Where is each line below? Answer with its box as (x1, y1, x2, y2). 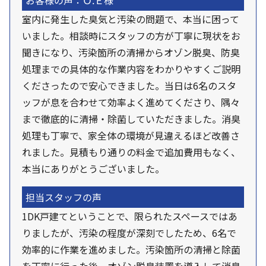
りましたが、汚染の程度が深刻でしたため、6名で (22, 226, 236, 240)
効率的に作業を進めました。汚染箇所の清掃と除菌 (22, 242, 240, 257)
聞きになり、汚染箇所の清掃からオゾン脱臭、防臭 (22, 45, 240, 60)
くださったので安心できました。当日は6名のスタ (22, 78, 236, 93)
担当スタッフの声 (25, 190, 102, 205)
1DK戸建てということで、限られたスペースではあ (22, 209, 237, 224)
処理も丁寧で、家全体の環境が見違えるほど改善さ (22, 128, 240, 143)
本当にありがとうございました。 (22, 161, 164, 176)
